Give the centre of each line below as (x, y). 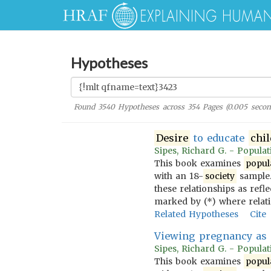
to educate (219, 138)
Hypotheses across (151, 107)
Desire (172, 138)
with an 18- (178, 176)
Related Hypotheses (196, 214)
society (220, 176)
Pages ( (214, 107)
